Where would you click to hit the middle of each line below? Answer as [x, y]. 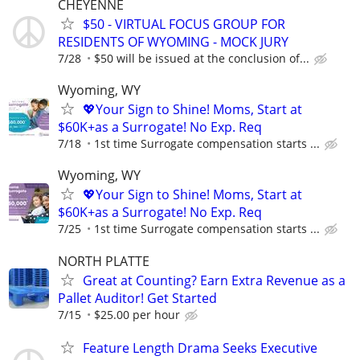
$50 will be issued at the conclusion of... [202, 58]
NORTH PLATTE [104, 261]
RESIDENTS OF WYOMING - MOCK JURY [173, 41]
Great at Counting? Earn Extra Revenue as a [214, 280]
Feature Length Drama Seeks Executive [200, 348]
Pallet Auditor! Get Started [137, 298]
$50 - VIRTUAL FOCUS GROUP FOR [184, 24]
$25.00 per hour [137, 314]
